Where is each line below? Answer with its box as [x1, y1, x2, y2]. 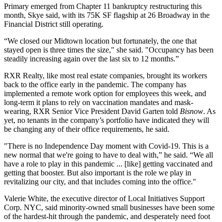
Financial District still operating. [4, 19, 104, 28]
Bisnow [180, 107, 203, 115]
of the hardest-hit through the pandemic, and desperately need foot [4, 212, 210, 221]
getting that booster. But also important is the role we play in [4, 168, 191, 177]
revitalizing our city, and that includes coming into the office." [4, 177, 196, 186]
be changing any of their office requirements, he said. [4, 124, 169, 133]
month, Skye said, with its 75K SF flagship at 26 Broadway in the [4, 10, 210, 19]
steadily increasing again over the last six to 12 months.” [4, 54, 179, 63]
